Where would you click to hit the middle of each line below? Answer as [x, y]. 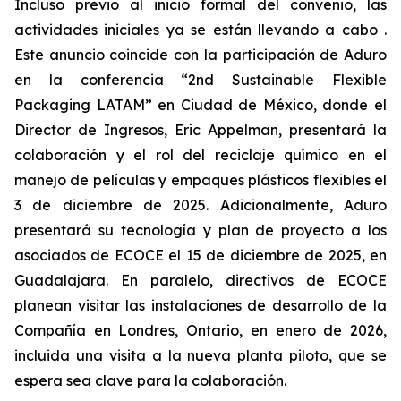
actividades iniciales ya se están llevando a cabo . [200, 30]
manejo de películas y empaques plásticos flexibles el [200, 180]
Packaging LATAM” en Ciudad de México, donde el [200, 105]
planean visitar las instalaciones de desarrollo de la [200, 305]
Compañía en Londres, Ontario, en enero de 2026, [200, 330]
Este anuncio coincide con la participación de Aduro [200, 55]
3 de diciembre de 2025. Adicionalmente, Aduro [200, 205]
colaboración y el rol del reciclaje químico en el [200, 155]
